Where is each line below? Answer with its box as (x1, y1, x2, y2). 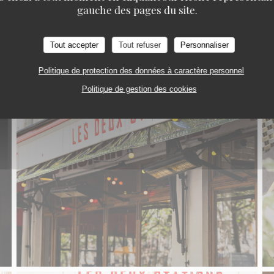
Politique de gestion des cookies (81, 84, 197, 94)
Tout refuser (118, 40, 161, 50)
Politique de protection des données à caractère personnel (38, 66, 244, 75)
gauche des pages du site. (76, 3, 198, 17)
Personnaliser (180, 40, 229, 50)
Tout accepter (50, 40, 98, 50)
